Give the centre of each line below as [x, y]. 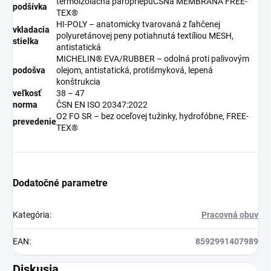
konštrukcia [78, 81]
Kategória [31, 214]
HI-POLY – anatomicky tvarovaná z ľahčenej [138, 24]
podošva [29, 70]
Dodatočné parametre [60, 183]
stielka [26, 41]
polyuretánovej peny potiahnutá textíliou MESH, [145, 35]
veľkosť [27, 93]
